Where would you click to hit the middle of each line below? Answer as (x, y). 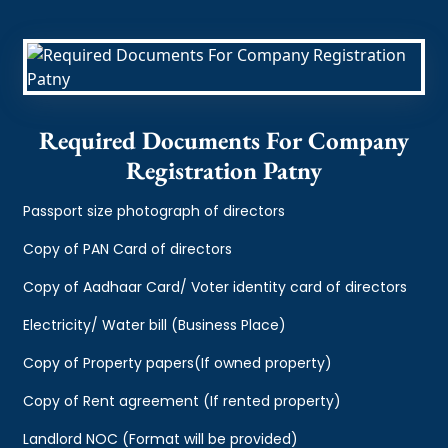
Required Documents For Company (224, 139)
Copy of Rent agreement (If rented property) (182, 400)
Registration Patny (224, 169)
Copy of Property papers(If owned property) (178, 362)
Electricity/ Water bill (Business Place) (155, 324)
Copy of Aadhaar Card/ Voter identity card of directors (215, 286)
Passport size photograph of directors (154, 210)
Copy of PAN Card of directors (128, 248)
